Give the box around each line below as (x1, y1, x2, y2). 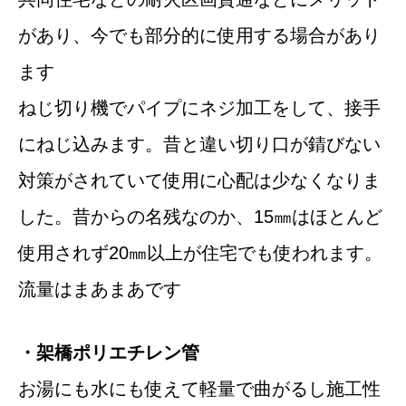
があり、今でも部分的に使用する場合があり (18, 25, 381, 46)
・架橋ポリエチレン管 (18, 343, 199, 363)
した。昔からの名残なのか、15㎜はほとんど (18, 207, 382, 227)
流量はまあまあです (18, 279, 181, 300)
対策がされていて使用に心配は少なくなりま (18, 170, 381, 191)
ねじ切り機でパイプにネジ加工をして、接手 (18, 98, 381, 119)
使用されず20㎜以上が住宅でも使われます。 (18, 243, 382, 264)
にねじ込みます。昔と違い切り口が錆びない (18, 134, 381, 155)
